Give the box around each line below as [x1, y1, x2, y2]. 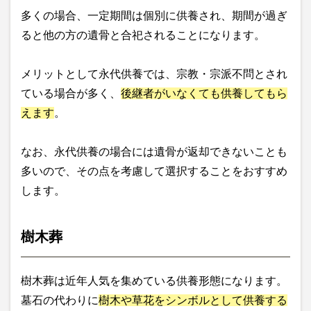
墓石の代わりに [21, 294, 99, 307]
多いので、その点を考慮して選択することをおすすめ [21, 165, 287, 178]
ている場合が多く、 [21, 87, 121, 100]
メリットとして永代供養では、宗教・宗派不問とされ [21, 68, 287, 81]
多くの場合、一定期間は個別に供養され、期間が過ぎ [21, 10, 287, 22]
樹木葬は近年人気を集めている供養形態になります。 [21, 275, 287, 287]
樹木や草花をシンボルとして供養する [99, 294, 287, 307]
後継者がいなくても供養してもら [121, 87, 287, 100]
